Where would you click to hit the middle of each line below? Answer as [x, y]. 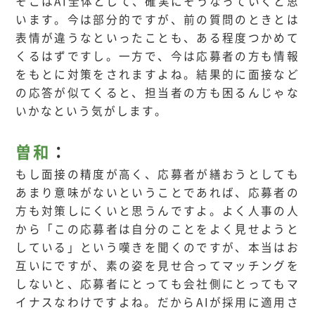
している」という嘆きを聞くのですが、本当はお [157, 247]
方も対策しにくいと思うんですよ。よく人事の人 [157, 211]
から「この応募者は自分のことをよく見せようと [157, 229]
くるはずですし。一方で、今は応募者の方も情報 [157, 56]
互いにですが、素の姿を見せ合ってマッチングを [157, 266]
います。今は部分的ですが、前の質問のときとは [157, 20]
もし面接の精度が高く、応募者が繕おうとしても [157, 174]
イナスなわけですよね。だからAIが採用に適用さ [157, 302]
